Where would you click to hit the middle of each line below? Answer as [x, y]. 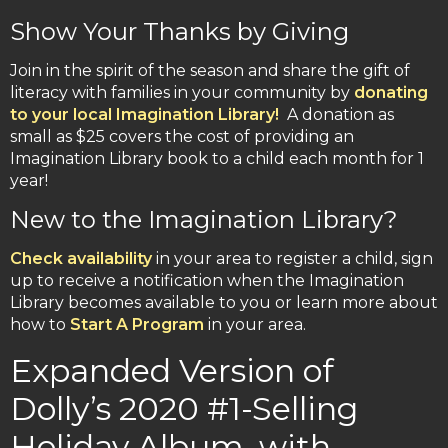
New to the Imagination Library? [204, 220]
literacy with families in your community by [182, 93]
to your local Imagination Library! [144, 115]
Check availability [81, 259]
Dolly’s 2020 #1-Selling [184, 409]
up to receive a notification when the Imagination [207, 281]
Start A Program [137, 325]
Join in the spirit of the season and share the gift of [210, 71]
